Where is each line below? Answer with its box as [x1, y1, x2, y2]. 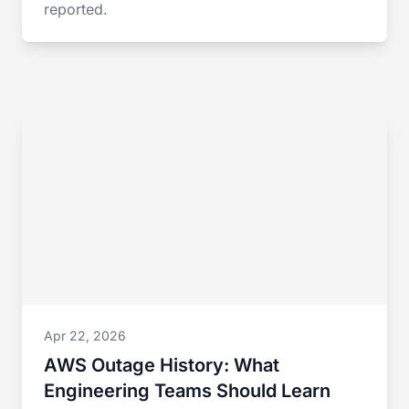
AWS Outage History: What [44, 354, 279, 376]
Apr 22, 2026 [44, 328, 126, 343]
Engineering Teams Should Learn [44, 380, 330, 402]
